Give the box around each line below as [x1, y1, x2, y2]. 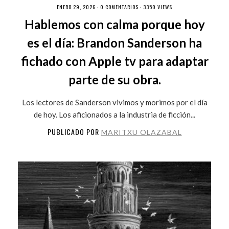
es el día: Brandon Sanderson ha [27, 35, 202, 50]
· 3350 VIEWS [139, 3, 172, 11]
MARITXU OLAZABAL [101, 127, 182, 136]
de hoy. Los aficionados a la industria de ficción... [34, 109, 195, 119]
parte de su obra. [68, 72, 161, 87]
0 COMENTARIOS [100, 3, 139, 11]
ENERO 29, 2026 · [57, 3, 100, 11]
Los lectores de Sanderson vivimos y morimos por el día [21, 97, 208, 107]
